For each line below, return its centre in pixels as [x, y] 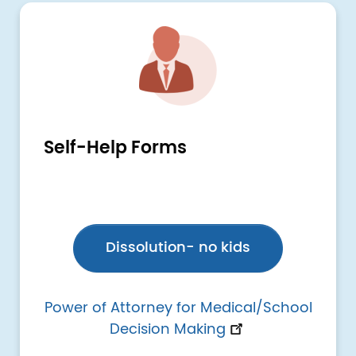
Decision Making [168, 330]
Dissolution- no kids [178, 248]
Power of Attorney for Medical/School [178, 309]
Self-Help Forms [117, 148]
